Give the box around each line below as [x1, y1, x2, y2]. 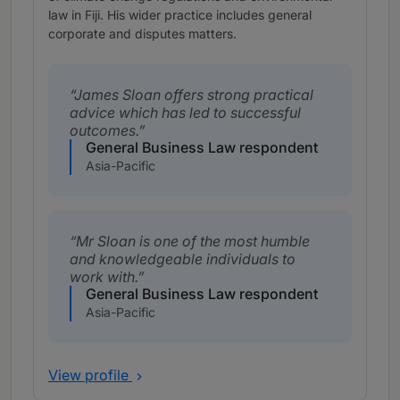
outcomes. [70, 121, 138, 140]
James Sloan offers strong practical [74, 86, 313, 104]
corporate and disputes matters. [48, 26, 237, 42]
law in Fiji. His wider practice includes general [48, 7, 312, 23]
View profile [48, 366, 132, 385]
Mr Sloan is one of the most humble [76, 232, 310, 251]
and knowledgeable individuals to [70, 250, 296, 269]
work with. [70, 268, 137, 287]
